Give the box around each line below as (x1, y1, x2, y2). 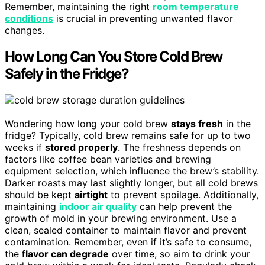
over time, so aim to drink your (109, 248, 250, 260)
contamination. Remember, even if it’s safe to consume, (5, 236, 251, 248)
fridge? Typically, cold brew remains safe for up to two (5, 130, 251, 142)
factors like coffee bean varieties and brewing (5, 153, 211, 166)
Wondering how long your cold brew (5, 118, 171, 130)
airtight (75, 189, 108, 201)
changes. (5, 24, 44, 37)
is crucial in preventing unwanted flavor (53, 12, 233, 25)
